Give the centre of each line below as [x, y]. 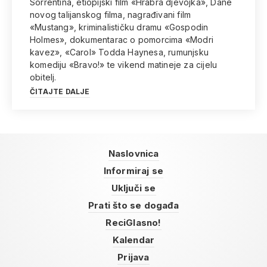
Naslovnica [133, 153]
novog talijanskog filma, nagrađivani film [111, 15]
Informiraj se [133, 171]
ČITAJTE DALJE [60, 91]
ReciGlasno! [133, 223]
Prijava [133, 257]
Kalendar [133, 240]
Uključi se [133, 188]
